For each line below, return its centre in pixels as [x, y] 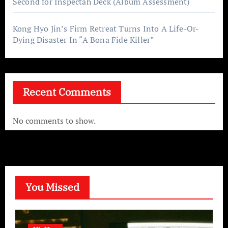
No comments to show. [54, 120]
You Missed [52, 187]
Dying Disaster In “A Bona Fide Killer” [83, 39]
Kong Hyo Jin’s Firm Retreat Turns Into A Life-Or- [106, 28]
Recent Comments [67, 92]
